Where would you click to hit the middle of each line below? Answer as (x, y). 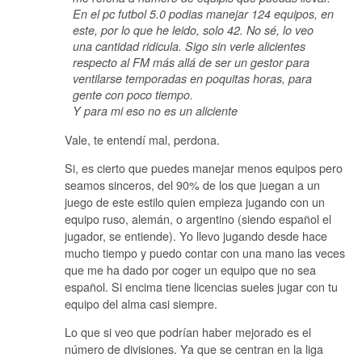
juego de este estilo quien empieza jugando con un (195, 201)
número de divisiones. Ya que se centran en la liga (194, 349)
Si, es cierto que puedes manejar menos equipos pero (204, 167)
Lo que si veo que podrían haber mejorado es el (188, 332)
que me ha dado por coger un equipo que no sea (190, 269)
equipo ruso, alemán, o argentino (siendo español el (198, 218)
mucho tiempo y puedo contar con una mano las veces (205, 252)
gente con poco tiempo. (133, 95)
